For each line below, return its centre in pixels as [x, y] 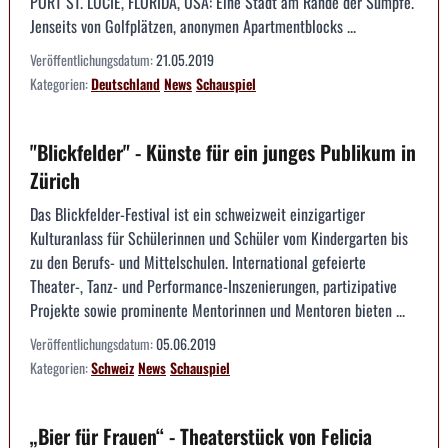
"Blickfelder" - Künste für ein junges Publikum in [223, 152]
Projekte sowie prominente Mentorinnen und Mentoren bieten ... [217, 310]
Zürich [55, 180]
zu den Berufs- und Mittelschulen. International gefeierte [198, 262]
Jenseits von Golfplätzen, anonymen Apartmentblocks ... [193, 26]
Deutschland [125, 84]
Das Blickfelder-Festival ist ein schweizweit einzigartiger [197, 214]
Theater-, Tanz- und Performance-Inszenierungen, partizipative [213, 286]
